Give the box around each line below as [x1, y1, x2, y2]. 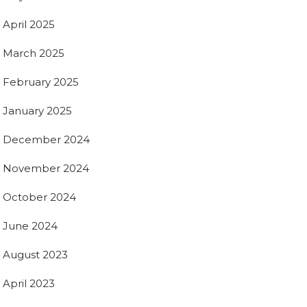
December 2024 [3, 132, 90, 146]
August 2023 [3, 247, 68, 261]
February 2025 [3, 75, 79, 88]
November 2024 [3, 161, 89, 175]
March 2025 [3, 46, 64, 60]
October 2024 [3, 190, 76, 204]
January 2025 [3, 103, 72, 117]
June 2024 [3, 219, 58, 232]
